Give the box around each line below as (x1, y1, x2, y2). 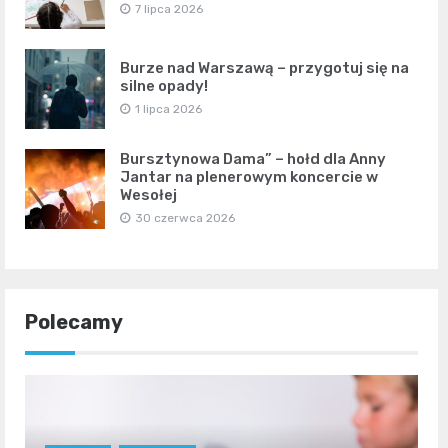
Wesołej (120, 185, 177, 204)
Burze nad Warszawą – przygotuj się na (120, 58, 409, 77)
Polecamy (25, 309, 123, 334)
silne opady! (120, 76, 208, 95)
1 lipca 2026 (135, 101, 202, 116)
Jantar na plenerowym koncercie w (120, 167, 378, 186)
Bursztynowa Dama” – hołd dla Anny (120, 149, 386, 168)
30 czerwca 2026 (135, 210, 235, 225)
